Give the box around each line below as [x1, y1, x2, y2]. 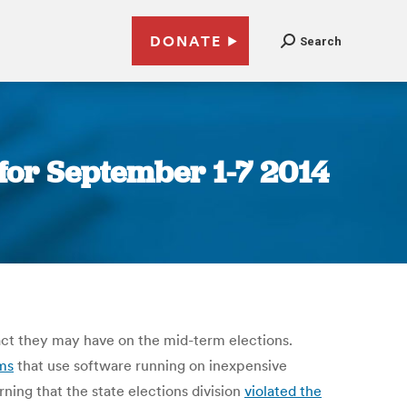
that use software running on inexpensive [14, 356, 287, 374]
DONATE [150, 32, 222, 50]
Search [300, 34, 342, 48]
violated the [244, 382, 322, 400]
